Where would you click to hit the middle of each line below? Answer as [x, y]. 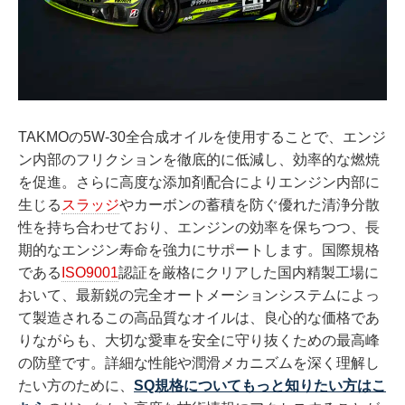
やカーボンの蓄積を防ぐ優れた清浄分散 [250, 204]
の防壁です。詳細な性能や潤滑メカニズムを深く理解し [199, 363]
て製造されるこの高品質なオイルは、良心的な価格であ [199, 317]
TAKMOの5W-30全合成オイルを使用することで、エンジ [202, 137]
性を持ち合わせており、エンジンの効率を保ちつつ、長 [199, 227]
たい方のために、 [76, 385]
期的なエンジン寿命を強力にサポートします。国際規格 [199, 250]
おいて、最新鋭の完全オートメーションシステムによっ [199, 295]
